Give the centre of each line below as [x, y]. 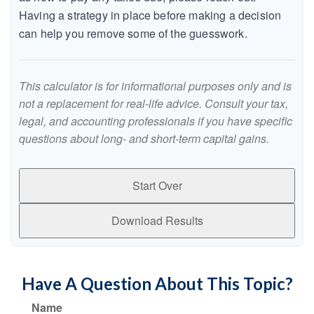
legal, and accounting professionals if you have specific [156, 121]
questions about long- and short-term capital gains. [144, 138]
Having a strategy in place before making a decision [150, 15]
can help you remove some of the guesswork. [133, 33]
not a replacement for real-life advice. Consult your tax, [153, 103]
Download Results [157, 220]
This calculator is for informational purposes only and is [155, 86]
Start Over [157, 185]
